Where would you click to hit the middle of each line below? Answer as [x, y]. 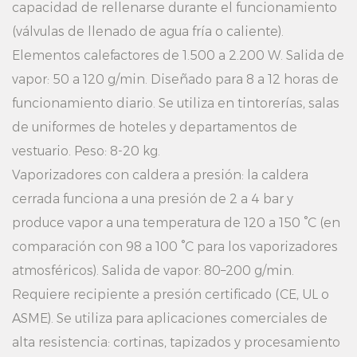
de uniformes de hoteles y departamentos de [155, 127]
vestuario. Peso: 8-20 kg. [86, 151]
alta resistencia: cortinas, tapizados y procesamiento [176, 342]
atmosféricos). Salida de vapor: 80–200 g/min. [153, 271]
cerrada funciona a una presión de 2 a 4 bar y [153, 199]
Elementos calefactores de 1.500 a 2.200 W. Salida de [178, 55]
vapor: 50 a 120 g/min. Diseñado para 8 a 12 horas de [175, 79]
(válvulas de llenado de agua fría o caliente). [148, 31]
